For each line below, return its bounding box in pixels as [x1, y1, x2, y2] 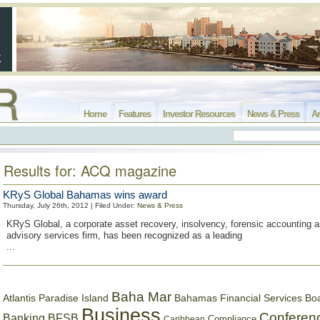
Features [119, 109, 151, 119]
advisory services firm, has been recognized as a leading [6, 230, 242, 241]
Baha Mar [111, 289, 171, 304]
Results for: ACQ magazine [4, 160, 176, 181]
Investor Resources [163, 109, 235, 119]
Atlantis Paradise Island [3, 293, 109, 304]
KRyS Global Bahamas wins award [3, 189, 167, 201]
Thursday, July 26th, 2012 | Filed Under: [3, 201, 137, 209]
